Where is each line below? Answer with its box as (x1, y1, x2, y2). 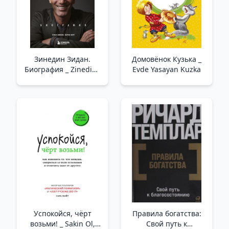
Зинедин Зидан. (34, 54, 90, 64)
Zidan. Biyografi (35, 75, 89, 84)
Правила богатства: (132, 209, 201, 218)
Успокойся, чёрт (33, 209, 91, 218)
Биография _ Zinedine (24, 64, 65, 74)
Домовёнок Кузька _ (132, 54, 201, 64)
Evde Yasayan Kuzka (132, 64, 201, 74)
